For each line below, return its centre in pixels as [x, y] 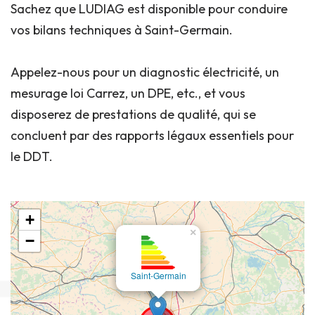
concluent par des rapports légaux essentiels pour [152, 136]
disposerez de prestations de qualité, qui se [133, 115]
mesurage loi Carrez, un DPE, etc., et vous [128, 94]
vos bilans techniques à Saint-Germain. [122, 30]
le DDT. [34, 157]
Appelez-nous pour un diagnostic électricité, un [145, 72]
